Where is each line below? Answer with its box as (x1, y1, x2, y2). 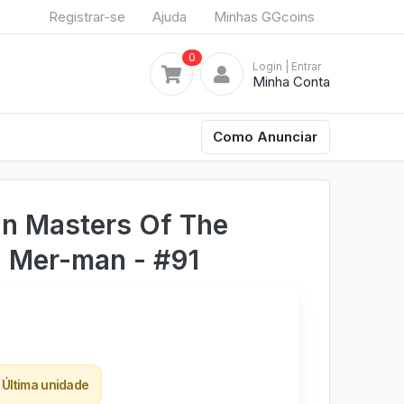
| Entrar (285, 59, 321, 73)
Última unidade (2, 376, 89, 392)
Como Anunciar (213, 127, 318, 145)
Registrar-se (49, 7, 125, 25)
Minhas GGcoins (214, 7, 315, 25)
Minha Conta (252, 72, 330, 90)
